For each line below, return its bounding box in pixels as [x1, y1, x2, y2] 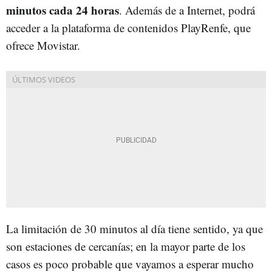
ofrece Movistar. [6, 37, 80, 53]
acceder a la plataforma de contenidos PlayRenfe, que [6, 19, 251, 35]
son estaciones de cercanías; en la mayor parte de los [6, 238, 245, 254]
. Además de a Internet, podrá [119, 2, 255, 18]
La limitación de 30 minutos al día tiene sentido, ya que [6, 220, 263, 236]
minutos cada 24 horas [6, 1, 119, 18]
